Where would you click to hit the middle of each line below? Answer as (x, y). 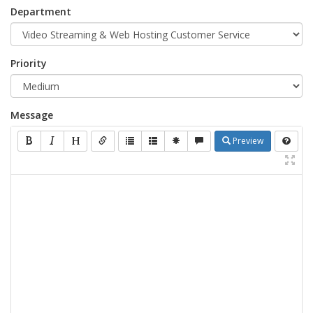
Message (32, 115)
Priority (29, 63)
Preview (247, 141)
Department (41, 12)
